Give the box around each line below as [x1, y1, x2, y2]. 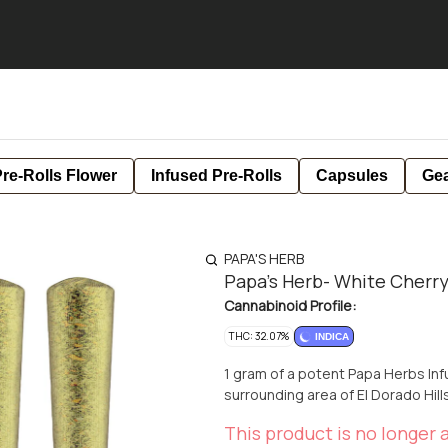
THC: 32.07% [229, 329, 289, 343]
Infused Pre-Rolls [151, 167, 282, 184]
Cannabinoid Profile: [224, 296, 356, 315]
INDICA [315, 331, 349, 342]
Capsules [316, 167, 388, 184]
